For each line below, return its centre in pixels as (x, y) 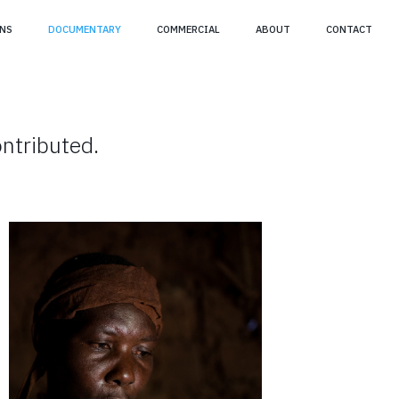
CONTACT (349, 29)
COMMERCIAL (188, 29)
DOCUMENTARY (84, 29)
